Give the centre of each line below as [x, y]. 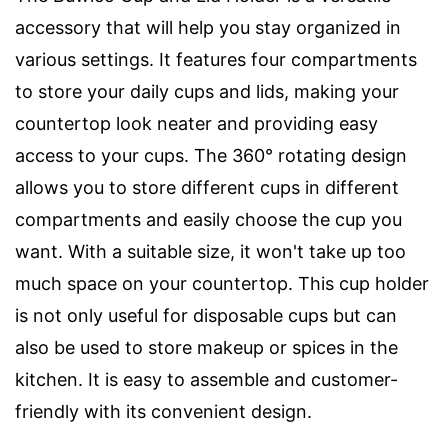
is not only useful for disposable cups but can [206, 315]
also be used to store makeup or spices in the [206, 347]
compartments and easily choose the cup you [208, 219]
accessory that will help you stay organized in [208, 27]
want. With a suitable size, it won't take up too [210, 251]
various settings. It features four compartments [216, 59]
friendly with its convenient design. [163, 411]
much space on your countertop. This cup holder [222, 283]
